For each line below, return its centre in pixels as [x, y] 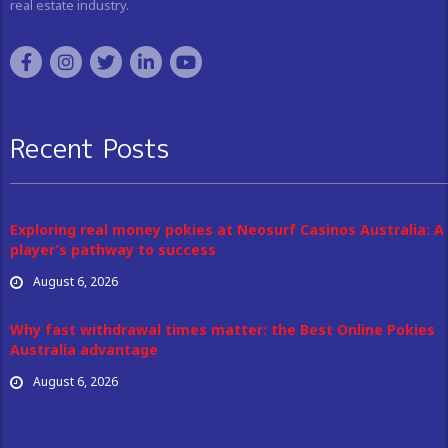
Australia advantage [84, 349]
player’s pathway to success [113, 249]
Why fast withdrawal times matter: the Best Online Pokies [222, 329]
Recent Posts [90, 147]
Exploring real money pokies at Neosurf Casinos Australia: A [227, 229]
